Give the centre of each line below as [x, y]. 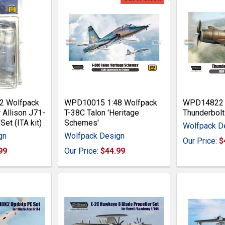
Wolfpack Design [95, 136]
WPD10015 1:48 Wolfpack [111, 102]
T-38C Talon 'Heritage [102, 113]
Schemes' [82, 123]
